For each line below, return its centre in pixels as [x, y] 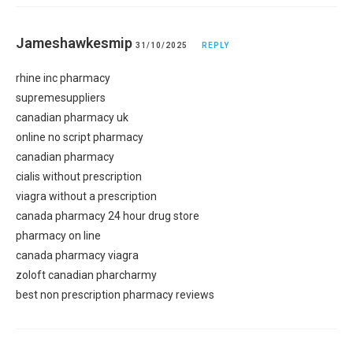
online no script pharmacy [80, 137]
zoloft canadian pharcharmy [86, 275]
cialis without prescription [79, 176]
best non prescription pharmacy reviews [115, 294]
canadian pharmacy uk [72, 117]
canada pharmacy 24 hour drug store [108, 216]
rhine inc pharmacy [63, 78]
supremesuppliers [61, 97]
